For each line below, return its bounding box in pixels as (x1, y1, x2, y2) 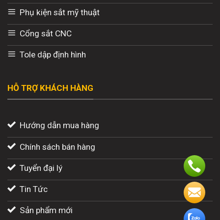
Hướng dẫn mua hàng (19, 120, 99, 131)
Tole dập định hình (19, 50, 86, 60)
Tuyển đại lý (19, 163, 62, 173)
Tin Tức (19, 184, 48, 194)
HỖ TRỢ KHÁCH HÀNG (7, 83, 93, 93)
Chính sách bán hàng (19, 141, 95, 152)
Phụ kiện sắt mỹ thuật (19, 7, 100, 17)
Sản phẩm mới (19, 205, 73, 216)
